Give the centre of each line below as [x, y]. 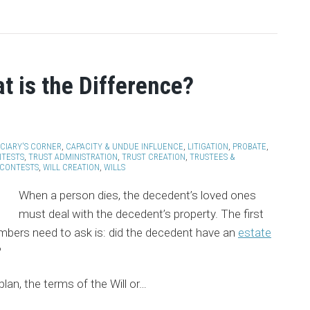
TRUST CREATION [154, 157]
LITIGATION [208, 146]
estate [255, 232]
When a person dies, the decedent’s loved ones [137, 195]
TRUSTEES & [212, 157]
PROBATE [249, 146]
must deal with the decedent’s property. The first [141, 214]
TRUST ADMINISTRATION [73, 157]
